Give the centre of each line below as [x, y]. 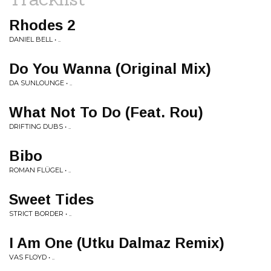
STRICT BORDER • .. [40, 214]
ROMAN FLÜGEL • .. [40, 170]
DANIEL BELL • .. [35, 39]
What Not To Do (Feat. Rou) [106, 112]
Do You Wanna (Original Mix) [110, 69]
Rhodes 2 [42, 25]
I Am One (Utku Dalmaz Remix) [117, 243]
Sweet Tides [51, 199]
